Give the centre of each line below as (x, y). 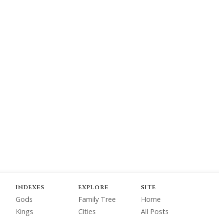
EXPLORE (93, 187)
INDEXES (30, 187)
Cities (87, 211)
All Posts (155, 211)
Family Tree (97, 199)
